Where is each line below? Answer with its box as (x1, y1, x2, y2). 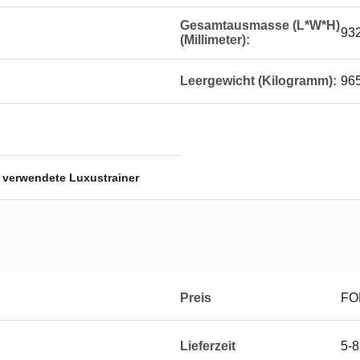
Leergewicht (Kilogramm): (180, 74, 337, 88)
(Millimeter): (180, 33, 250, 47)
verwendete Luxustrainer (2, 171, 139, 184)
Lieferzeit (180, 339, 235, 353)
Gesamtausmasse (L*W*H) (180, 18, 340, 32)
